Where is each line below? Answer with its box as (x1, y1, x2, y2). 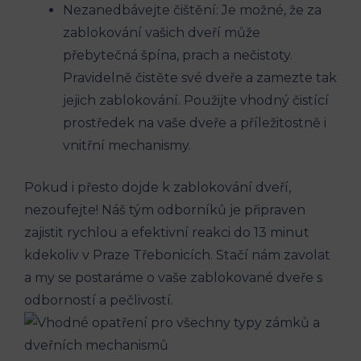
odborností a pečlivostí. (24, 292, 173, 308)
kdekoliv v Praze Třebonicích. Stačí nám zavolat (24, 247, 330, 263)
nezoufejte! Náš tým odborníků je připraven (24, 201, 305, 218)
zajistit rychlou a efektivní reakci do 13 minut (24, 224, 309, 240)
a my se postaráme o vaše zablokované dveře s (24, 269, 322, 285)
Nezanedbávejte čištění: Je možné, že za (63, 2, 322, 18)
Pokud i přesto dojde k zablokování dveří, (24, 179, 291, 195)
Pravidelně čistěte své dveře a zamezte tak (63, 69, 337, 85)
